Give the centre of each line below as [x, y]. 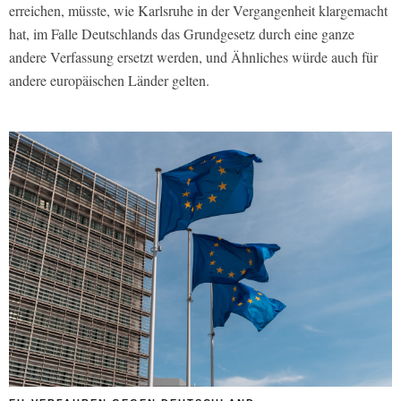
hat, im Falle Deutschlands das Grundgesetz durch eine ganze [182, 33]
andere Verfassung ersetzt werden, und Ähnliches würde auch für [193, 56]
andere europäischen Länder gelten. [109, 80]
